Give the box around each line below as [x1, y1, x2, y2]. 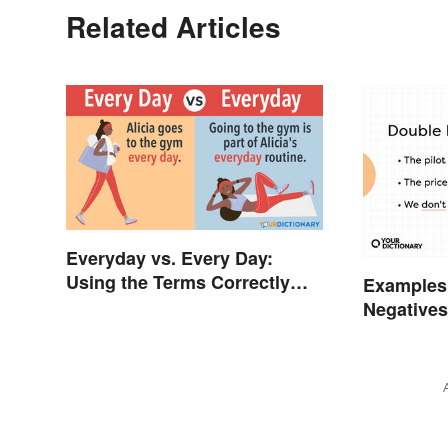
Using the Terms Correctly [66, 269, 290, 296]
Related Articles [66, 6, 281, 48]
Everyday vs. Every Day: [66, 245, 273, 272]
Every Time [66, 293, 162, 320]
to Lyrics [363, 319, 438, 346]
